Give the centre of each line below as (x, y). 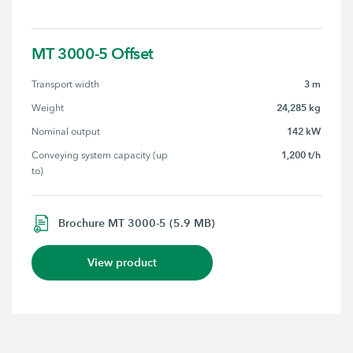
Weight (48, 108)
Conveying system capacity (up (101, 156)
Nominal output (66, 132)
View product (123, 262)
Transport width (66, 85)
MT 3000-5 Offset (93, 54)
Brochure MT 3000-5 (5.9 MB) (137, 223)
